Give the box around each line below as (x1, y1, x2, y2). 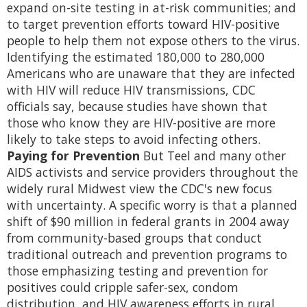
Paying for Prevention (7, 147, 140, 164)
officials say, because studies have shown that (7, 98, 267, 115)
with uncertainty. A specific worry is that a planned (7, 197, 297, 214)
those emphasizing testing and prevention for (7, 262, 268, 280)
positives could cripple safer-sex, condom (7, 279, 238, 296)
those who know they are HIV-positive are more (7, 114, 275, 132)
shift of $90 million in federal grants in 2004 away (7, 213, 289, 230)
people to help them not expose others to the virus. (7, 32, 299, 49)
